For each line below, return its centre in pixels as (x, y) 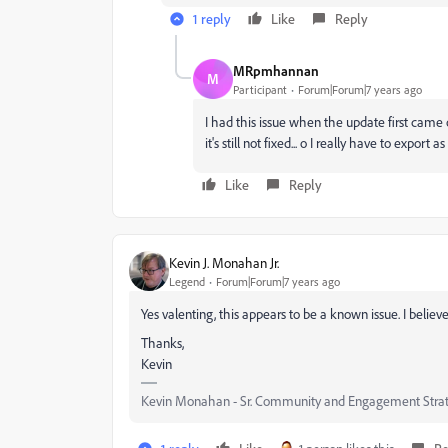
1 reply (212, 18)
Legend (187, 281)
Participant (260, 89)
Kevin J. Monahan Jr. (224, 262)
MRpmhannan (276, 70)
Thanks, (162, 342)
